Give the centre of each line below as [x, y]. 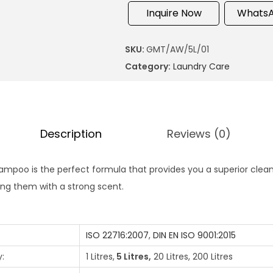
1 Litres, [100, 256]
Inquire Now [174, 13]
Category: [148, 66]
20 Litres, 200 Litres [192, 256]
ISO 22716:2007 [117, 235]
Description [71, 134]
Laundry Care [202, 66]
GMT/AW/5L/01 [178, 49]
